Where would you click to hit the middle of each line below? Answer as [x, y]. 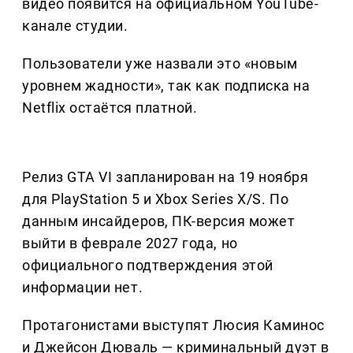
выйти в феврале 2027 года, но [130, 243]
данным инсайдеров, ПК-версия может [159, 221]
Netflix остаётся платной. [110, 108]
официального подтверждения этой [148, 266]
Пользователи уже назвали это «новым [160, 64]
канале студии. [75, 26]
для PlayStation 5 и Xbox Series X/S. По [156, 199]
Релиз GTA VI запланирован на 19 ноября [165, 177]
